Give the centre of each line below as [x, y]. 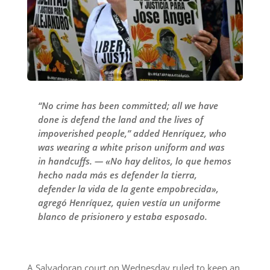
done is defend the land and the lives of [120, 119]
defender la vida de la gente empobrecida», [128, 188]
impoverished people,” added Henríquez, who [132, 133]
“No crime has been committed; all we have [128, 105]
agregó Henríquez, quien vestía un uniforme [129, 202]
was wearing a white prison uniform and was [131, 147]
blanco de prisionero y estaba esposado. [122, 216]
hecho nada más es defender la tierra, [117, 174]
